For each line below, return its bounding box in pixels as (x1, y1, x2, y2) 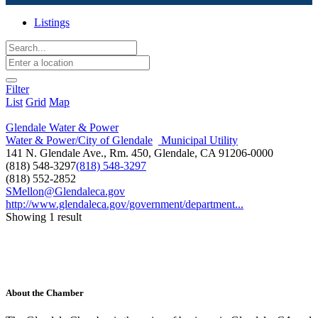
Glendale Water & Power (6, 121, 119, 133)
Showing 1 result (6, 211, 82, 223)
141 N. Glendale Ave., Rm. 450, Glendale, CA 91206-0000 (6, 147, 273, 159)
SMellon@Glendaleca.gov (6, 185, 125, 197)
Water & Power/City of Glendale (6, 134, 153, 146)
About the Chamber (6, 287, 84, 299)
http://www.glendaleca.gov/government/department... (6, 198, 243, 210)
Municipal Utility (158, 134, 238, 146)
